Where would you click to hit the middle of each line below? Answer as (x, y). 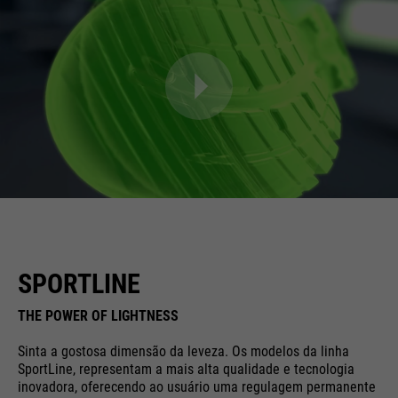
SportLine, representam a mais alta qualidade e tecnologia (186, 369)
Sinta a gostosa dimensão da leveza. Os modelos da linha (183, 351)
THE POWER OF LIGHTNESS (98, 315)
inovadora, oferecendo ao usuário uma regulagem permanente (197, 386)
